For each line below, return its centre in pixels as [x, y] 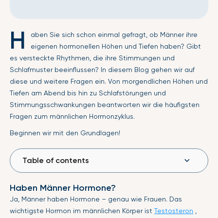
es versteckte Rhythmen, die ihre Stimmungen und [92, 58]
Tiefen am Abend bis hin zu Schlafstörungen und [88, 93]
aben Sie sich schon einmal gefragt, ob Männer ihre [114, 35]
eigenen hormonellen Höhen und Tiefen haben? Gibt [116, 46]
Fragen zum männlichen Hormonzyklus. [72, 116]
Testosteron [174, 211]
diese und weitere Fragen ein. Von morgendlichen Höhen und [109, 81]
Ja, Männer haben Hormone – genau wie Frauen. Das [96, 199]
